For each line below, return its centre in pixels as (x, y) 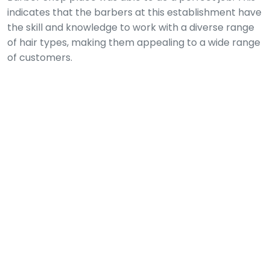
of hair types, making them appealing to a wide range (134, 42)
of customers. (40, 57)
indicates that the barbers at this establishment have (134, 12)
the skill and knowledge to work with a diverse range (131, 27)
